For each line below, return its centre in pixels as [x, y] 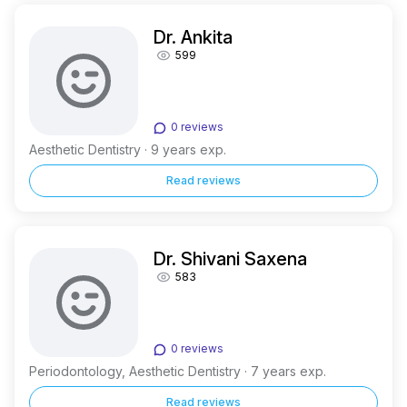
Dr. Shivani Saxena [230, 259]
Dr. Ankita [193, 37]
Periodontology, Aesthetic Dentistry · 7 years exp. [178, 371]
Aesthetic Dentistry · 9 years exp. [128, 149]
